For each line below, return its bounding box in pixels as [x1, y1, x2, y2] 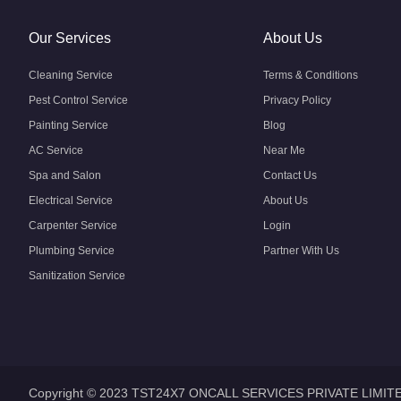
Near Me [263, 144, 305, 157]
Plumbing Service [29, 244, 115, 257]
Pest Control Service [29, 94, 128, 107]
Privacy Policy [263, 94, 331, 107]
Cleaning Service [29, 69, 113, 81]
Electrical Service [29, 194, 113, 207]
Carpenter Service [29, 219, 117, 232]
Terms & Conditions [263, 69, 358, 81]
